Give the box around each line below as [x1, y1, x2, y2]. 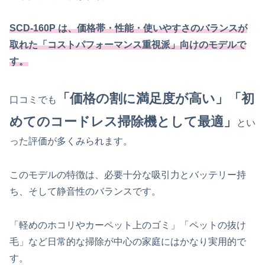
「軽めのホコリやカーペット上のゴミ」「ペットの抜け [9, 219, 246, 230]
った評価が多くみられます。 [9, 135, 132, 146]
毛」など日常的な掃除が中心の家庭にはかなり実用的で [9, 236, 246, 247]
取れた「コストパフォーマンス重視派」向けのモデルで [9, 40, 246, 50]
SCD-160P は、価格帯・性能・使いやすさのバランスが [9, 23, 247, 34]
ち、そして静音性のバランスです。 [9, 186, 161, 196]
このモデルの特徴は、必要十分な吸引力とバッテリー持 [9, 169, 246, 180]
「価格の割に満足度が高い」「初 [57, 91, 254, 106]
